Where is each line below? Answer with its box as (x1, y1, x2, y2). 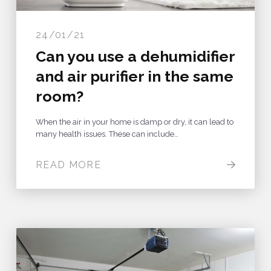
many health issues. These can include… (35, 129, 178, 139)
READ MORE (35, 158, 102, 171)
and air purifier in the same (35, 67, 233, 85)
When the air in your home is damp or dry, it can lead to (35, 117, 233, 126)
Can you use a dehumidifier (35, 47, 235, 65)
